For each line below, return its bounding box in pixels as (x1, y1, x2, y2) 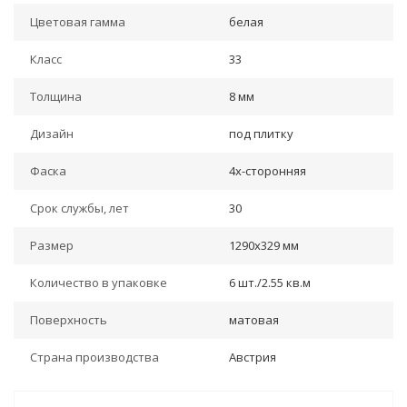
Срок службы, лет (30, 200, 129, 216)
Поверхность (30, 312, 107, 328)
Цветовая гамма (30, 14, 125, 30)
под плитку (229, 125, 293, 142)
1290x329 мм (229, 237, 299, 253)
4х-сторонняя (229, 163, 306, 179)
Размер (30, 237, 74, 253)
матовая (229, 312, 279, 328)
